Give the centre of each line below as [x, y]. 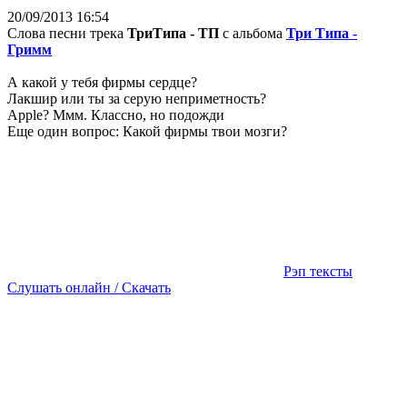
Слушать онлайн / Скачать [89, 287]
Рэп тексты [318, 271]
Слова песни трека [67, 33]
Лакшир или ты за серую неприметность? [137, 98]
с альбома [253, 33]
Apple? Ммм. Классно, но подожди [116, 114]
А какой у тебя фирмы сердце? [102, 82]
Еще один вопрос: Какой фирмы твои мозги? [147, 131]
